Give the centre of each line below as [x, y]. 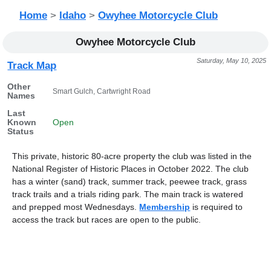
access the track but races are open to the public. [107, 220]
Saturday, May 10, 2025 [231, 60]
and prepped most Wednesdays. [76, 207]
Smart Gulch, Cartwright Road [102, 91]
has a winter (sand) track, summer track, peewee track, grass [130, 181]
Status [21, 132]
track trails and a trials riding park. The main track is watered [128, 194]
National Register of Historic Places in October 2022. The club [131, 169]
